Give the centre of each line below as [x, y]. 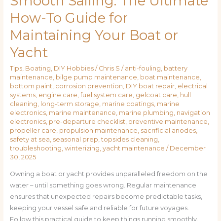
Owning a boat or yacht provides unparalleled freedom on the [109, 174]
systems [22, 95]
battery [175, 68]
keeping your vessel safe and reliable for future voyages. [99, 208]
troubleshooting [36, 148]
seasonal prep [75, 139]
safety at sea [30, 139]
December [187, 148]
